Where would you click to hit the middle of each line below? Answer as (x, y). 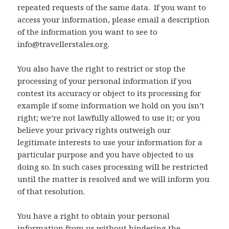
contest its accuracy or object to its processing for (109, 93)
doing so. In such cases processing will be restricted (113, 167)
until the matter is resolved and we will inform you (114, 179)
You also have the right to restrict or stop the (102, 69)
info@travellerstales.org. (64, 44)
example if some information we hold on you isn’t (111, 106)
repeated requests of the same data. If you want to (112, 7)
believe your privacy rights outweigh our (94, 130)
